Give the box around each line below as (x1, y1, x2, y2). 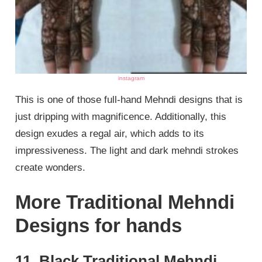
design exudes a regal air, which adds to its (15, 127, 205, 139)
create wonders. (15, 161, 86, 173)
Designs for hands (15, 215, 182, 237)
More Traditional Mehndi (15, 191, 235, 213)
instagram (118, 74, 144, 81)
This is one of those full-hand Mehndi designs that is (15, 94, 243, 105)
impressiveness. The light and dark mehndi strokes (15, 144, 239, 156)
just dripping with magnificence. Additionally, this (15, 111, 227, 122)
